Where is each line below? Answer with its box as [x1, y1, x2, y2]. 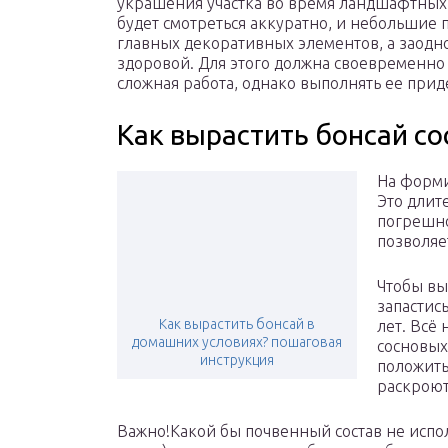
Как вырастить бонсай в [159, 316, 315, 333]
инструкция [200, 352, 274, 369]
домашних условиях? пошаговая [132, 334, 342, 351]
